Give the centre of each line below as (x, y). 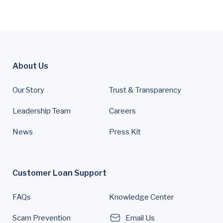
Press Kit (125, 132)
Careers (122, 111)
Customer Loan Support (59, 173)
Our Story (28, 90)
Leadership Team (42, 111)
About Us (30, 66)
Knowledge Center (141, 197)
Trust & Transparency (145, 90)
